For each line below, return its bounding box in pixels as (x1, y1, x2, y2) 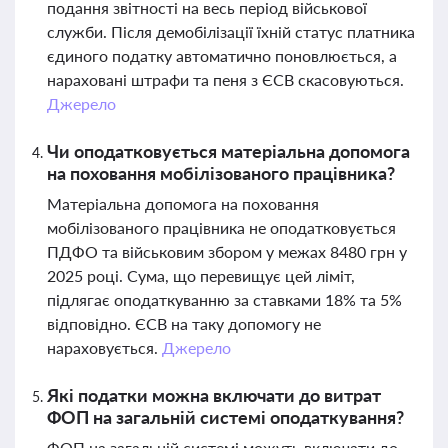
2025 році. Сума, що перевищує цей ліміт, (47, 266, 355, 285)
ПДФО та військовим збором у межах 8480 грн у (47, 242, 407, 261)
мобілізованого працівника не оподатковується (47, 218, 396, 237)
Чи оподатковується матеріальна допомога (47, 140, 410, 162)
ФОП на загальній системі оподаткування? (47, 406, 404, 428)
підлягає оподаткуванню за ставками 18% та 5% (47, 290, 402, 309)
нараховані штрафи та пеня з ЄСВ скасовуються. (47, 70, 404, 89)
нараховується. (47, 338, 162, 357)
